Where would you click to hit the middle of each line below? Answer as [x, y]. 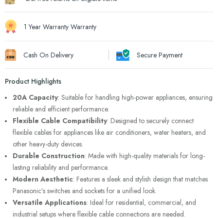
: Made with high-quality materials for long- [145, 156]
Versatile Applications [50, 203]
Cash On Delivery [48, 55]
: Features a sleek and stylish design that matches [140, 179]
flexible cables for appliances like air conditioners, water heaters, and [109, 133]
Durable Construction [49, 156]
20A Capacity [35, 98]
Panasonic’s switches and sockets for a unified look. [85, 191]
